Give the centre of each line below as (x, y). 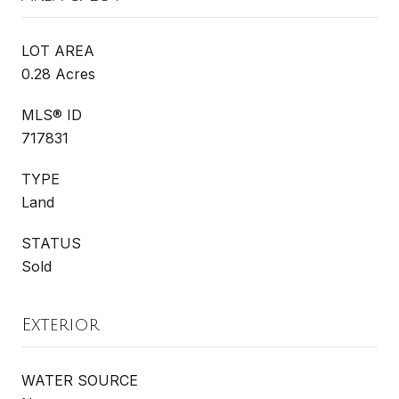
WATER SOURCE (80, 380)
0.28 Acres (58, 73)
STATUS (51, 243)
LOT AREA (58, 50)
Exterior (61, 325)
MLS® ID (52, 114)
